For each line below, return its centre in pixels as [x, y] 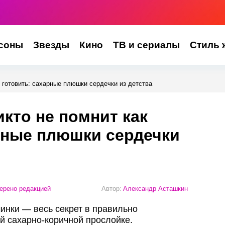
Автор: [111, 188]
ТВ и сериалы [146, 45]
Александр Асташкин [155, 188]
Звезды [51, 45]
